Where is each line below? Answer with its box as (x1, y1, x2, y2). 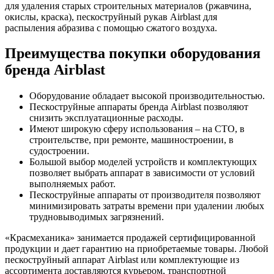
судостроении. (29, 146, 89, 157)
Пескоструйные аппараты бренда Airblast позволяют (29, 102, 248, 113)
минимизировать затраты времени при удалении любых (29, 201, 264, 212)
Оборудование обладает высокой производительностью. (29, 91, 265, 102)
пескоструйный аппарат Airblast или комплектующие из (5, 254, 239, 265)
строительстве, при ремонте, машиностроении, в (29, 135, 234, 146)
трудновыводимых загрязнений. (29, 212, 164, 223)
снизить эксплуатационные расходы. (29, 113, 183, 124)
